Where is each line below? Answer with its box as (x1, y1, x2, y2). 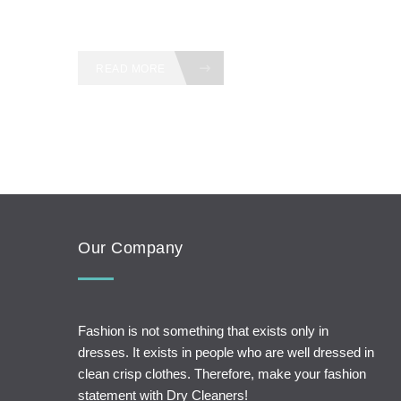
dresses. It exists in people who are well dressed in (78, 345, 374, 360)
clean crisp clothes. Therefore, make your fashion (78, 366, 366, 381)
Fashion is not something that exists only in (78, 323, 328, 338)
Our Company (78, 239, 183, 257)
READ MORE (96, 63, 168, 75)
